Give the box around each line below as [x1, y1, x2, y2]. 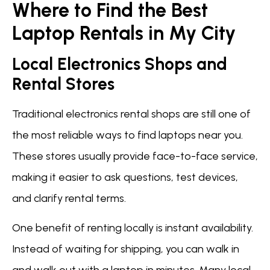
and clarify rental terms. [12, 191, 126, 205]
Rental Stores [12, 73, 115, 94]
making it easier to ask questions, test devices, [12, 170, 238, 184]
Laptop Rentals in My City [12, 21, 236, 45]
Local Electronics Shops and [12, 53, 227, 74]
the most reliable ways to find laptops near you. [12, 128, 243, 142]
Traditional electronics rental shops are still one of [12, 107, 251, 121]
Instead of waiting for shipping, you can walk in [12, 242, 239, 256]
